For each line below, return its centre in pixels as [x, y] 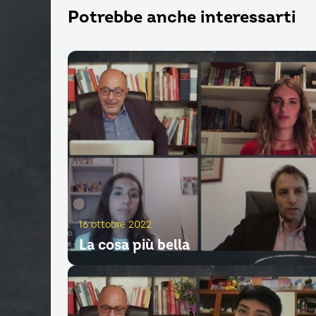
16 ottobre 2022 [115, 225]
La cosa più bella [134, 245]
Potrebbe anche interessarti [182, 18]
